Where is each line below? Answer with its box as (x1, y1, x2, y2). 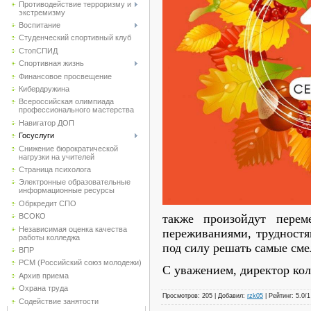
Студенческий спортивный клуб (19, 33, 131, 42)
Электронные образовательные (19, 178, 131, 187)
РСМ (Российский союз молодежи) (19, 258, 142, 267)
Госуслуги (19, 131, 54, 140)
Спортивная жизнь (19, 59, 84, 68)
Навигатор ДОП (19, 118, 74, 127)
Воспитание (19, 21, 60, 30)
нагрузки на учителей (19, 152, 94, 161)
